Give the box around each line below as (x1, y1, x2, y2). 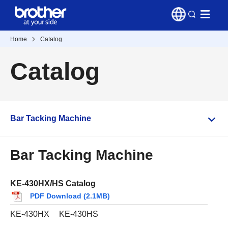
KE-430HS (59, 209, 98, 218)
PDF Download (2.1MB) (30, 192, 110, 200)
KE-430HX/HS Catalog (10, 179, 96, 188)
